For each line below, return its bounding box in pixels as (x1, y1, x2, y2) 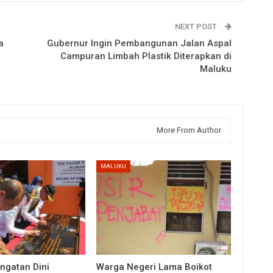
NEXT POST (175, 21, 219, 31)
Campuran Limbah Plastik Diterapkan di (60, 50, 232, 62)
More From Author (157, 125, 222, 135)
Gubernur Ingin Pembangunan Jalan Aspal (47, 37, 232, 49)
